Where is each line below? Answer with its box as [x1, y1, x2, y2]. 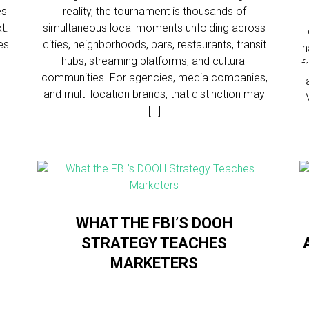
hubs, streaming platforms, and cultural [61, 54, 248, 68]
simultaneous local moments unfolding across [43, 21, 266, 34]
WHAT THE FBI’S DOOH [76, 215, 233, 232]
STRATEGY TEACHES [81, 235, 228, 252]
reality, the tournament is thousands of [62, 5, 246, 18]
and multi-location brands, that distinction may [43, 88, 266, 101]
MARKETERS [110, 255, 199, 272]
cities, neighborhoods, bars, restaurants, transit [42, 38, 266, 51]
